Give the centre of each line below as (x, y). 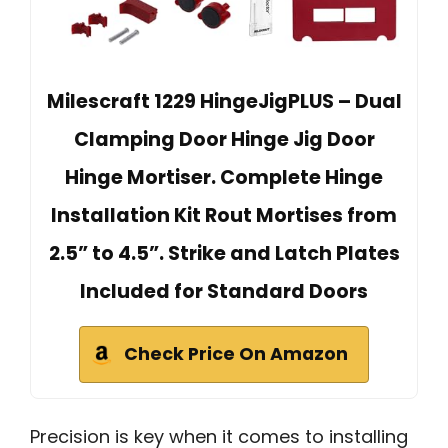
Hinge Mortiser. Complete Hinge (224, 178)
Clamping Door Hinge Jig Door (224, 140)
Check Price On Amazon (236, 354)
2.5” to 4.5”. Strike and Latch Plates (224, 254)
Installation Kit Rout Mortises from (224, 216)
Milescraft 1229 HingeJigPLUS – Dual (224, 102)
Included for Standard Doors (224, 292)
